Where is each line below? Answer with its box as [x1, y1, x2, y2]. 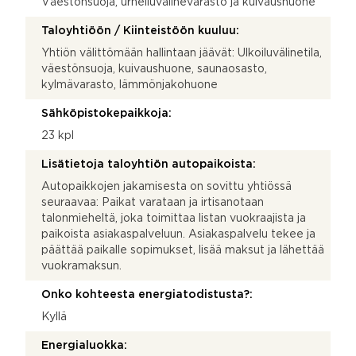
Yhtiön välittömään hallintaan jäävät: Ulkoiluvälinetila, [41, 48, 322, 58]
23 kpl [41, 130, 74, 141]
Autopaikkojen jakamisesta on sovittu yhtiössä [41, 181, 292, 192]
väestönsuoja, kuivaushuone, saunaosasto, [41, 64, 267, 74]
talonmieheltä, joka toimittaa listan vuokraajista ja [41, 213, 306, 223]
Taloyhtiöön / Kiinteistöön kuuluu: [41, 25, 239, 36]
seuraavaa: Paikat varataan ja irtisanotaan [41, 197, 264, 207]
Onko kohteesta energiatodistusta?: [41, 289, 253, 300]
